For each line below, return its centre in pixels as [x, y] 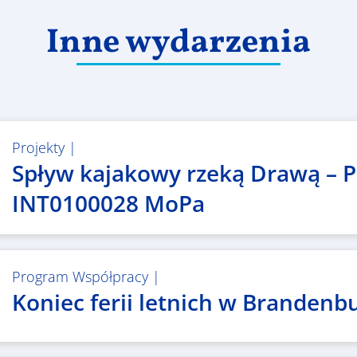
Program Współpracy [80, 277]
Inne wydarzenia [178, 44]
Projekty [38, 148]
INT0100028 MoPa [108, 204]
